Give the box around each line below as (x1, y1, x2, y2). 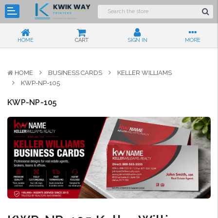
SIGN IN (127, 37, 147, 44)
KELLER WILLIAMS (117, 69, 172, 77)
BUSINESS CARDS (48, 69, 102, 77)
